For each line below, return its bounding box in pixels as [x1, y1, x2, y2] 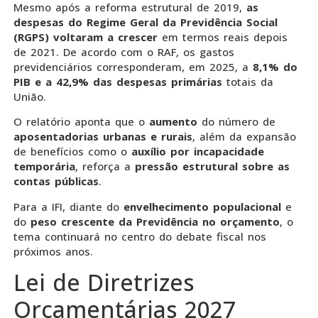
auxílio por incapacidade [131, 144, 264, 159]
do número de [202, 114, 275, 129]
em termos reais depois [162, 29, 287, 44]
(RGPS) [13, 29, 49, 44]
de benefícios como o [13, 144, 131, 159]
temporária [13, 159, 75, 174]
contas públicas [13, 174, 99, 189]
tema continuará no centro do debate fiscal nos [13, 229, 266, 243]
